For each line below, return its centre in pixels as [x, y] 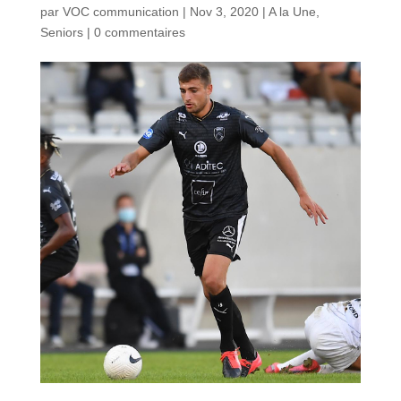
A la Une [292, 12]
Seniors [61, 33]
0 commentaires [139, 33]
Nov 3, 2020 [224, 12]
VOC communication [120, 12]
